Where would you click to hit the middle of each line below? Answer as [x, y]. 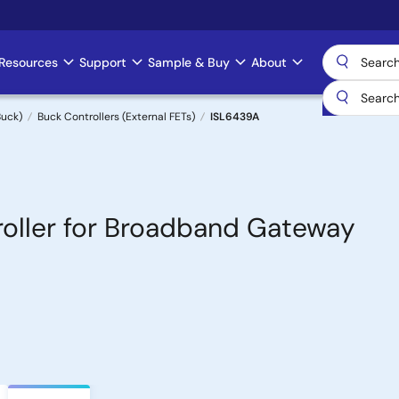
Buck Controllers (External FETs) [116, 117]
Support [103, 62]
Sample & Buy [189, 62]
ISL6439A [235, 117]
